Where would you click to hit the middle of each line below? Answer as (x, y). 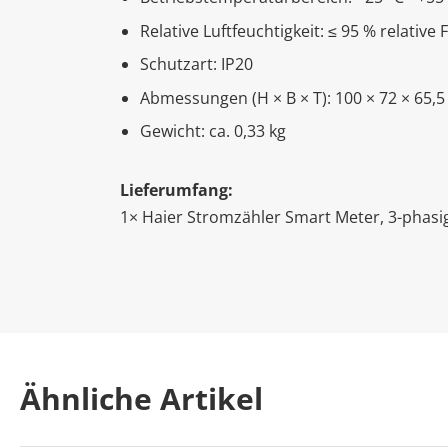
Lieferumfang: (176, 190)
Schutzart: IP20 (196, 64)
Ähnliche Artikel (141, 399)
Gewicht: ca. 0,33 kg (213, 131)
